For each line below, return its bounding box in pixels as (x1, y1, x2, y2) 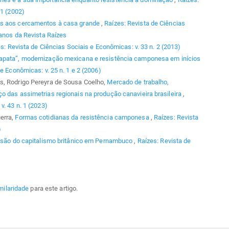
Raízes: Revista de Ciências (104, 19, 185, 27)
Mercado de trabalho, (107, 78, 169, 86)
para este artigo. (29, 185, 78, 193)
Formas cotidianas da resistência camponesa (15, 113, 151, 121)
